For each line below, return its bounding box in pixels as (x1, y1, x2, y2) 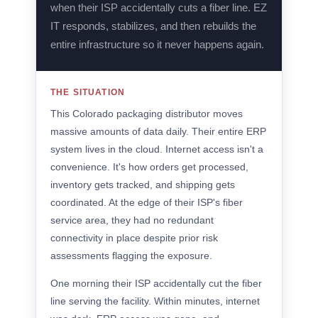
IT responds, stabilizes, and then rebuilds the (50, 20, 256, 32)
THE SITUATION (50, 88, 125, 97)
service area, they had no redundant (50, 214, 214, 226)
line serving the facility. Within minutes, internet (50, 295, 260, 307)
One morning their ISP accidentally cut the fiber (50, 278, 262, 289)
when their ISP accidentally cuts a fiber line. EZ (50, 1, 267, 13)
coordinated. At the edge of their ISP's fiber (50, 197, 243, 208)
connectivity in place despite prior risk (50, 232, 218, 243)
